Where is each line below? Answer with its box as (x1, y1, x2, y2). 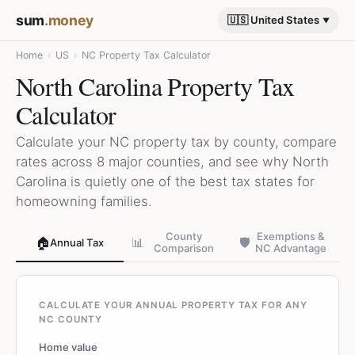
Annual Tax (50, 235, 104, 249)
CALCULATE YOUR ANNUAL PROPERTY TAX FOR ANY (39, 300, 307, 311)
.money (44, 11, 94, 29)
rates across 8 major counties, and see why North (16, 154, 329, 170)
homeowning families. (16, 193, 152, 209)
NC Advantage (255, 242, 326, 254)
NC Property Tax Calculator (82, 49, 211, 61)
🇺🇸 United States (227, 13, 319, 26)
